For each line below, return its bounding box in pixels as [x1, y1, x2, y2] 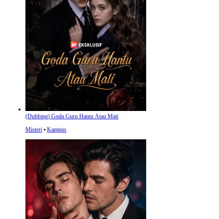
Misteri [25, 126, 42, 133]
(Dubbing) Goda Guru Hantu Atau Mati [25, 113, 118, 120]
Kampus [47, 126, 66, 133]
